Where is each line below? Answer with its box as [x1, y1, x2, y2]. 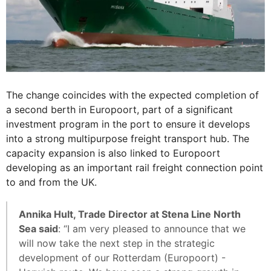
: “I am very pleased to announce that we [58, 222, 246, 235]
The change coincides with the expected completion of [6, 88, 259, 101]
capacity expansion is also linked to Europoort [6, 146, 220, 159]
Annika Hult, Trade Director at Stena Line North [19, 207, 241, 220]
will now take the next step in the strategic [19, 237, 215, 249]
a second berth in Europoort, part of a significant [6, 103, 233, 116]
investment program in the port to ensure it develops [6, 117, 250, 130]
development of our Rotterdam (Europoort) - [19, 251, 226, 264]
